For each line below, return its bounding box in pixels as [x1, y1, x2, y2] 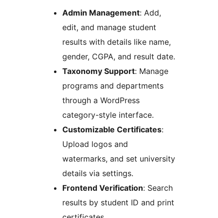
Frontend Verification [62, 183, 143, 193]
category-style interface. [62, 110, 154, 120]
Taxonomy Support [62, 66, 135, 76]
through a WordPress [62, 95, 140, 106]
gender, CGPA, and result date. [62, 52, 175, 62]
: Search [143, 183, 173, 193]
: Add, [140, 8, 161, 18]
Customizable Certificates [62, 125, 162, 135]
